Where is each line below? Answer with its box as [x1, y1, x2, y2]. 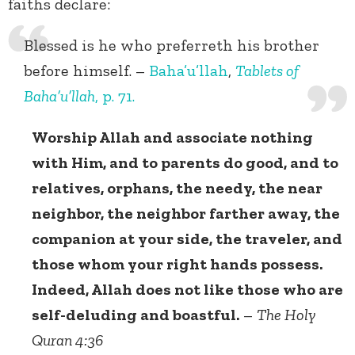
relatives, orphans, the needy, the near [32, 178, 323, 198]
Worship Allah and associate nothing [32, 128, 313, 147]
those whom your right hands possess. [32, 254, 323, 274]
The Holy [257, 305, 315, 325]
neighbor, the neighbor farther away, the [32, 204, 340, 223]
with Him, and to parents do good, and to [32, 153, 338, 173]
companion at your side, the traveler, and [32, 229, 342, 249]
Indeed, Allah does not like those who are [32, 280, 343, 300]
